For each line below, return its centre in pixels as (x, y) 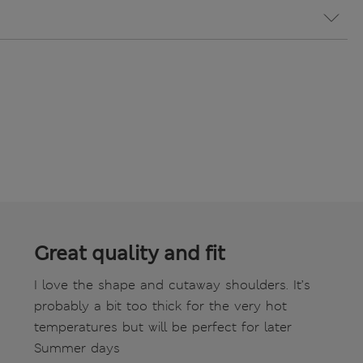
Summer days (77, 348)
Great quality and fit (130, 254)
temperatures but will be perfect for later (163, 327)
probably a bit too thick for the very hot (160, 306)
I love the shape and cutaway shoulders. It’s (172, 285)
